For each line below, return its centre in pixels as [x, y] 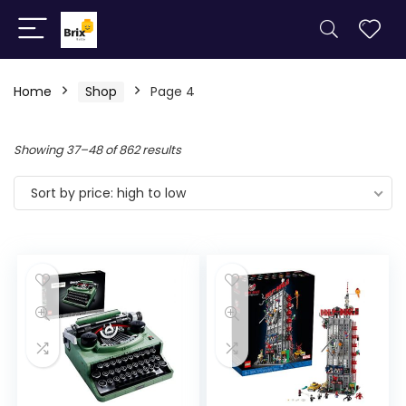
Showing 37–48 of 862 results [97, 150]
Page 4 [173, 92]
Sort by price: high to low [108, 193]
